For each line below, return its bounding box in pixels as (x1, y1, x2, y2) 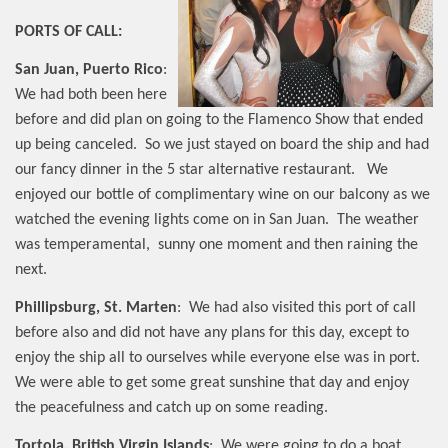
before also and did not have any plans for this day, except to (15, 325, 409, 342)
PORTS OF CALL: (15, 23, 122, 40)
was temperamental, (15, 237, 150, 254)
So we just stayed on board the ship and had (145, 137, 429, 154)
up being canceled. (15, 137, 137, 154)
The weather (337, 212, 419, 229)
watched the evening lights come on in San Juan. (15, 212, 329, 229)
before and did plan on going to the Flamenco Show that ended (15, 112, 423, 129)
